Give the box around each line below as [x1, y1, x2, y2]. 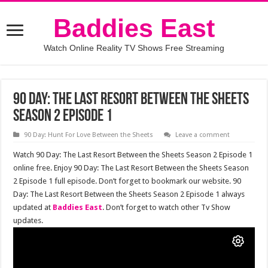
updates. [13, 216, 44, 225]
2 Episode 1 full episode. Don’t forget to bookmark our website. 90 [13, 176, 242, 185]
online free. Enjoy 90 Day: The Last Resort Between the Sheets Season [13, 163, 249, 172]
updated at [13, 203, 53, 212]
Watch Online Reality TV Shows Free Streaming [44, 43, 224, 53]
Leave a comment [175, 131, 230, 139]
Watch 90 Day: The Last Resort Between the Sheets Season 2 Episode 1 [13, 150, 253, 159]
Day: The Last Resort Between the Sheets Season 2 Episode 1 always [13, 190, 245, 199]
